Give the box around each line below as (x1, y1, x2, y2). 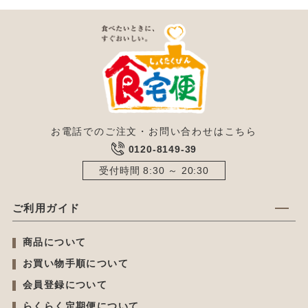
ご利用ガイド (12, 202, 80, 214)
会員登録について (22, 279, 108, 291)
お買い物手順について (22, 258, 129, 269)
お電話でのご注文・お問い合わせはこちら (50, 126, 258, 137)
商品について (22, 236, 87, 248)
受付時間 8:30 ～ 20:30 (99, 165, 209, 177)
